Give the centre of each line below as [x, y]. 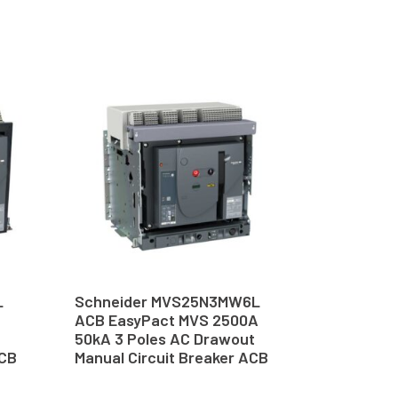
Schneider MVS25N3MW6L [167, 301]
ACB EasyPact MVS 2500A [166, 319]
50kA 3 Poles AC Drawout [164, 338]
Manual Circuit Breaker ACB [171, 357]
